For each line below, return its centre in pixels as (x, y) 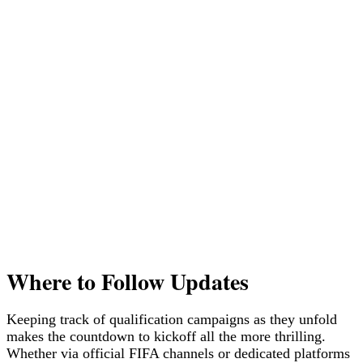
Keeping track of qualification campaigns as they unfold (172, 319)
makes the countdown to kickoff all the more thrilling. (166, 336)
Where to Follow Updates (128, 281)
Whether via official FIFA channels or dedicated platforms (178, 353)
